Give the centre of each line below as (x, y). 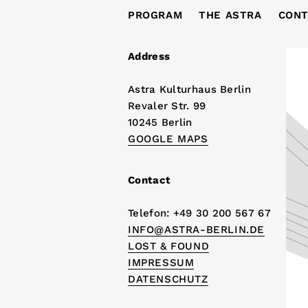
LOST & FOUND (169, 246)
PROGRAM (155, 15)
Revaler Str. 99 (167, 106)
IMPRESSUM (161, 263)
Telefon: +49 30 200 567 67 (199, 213)
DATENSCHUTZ (168, 279)
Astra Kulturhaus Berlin (189, 89)
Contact (150, 180)
